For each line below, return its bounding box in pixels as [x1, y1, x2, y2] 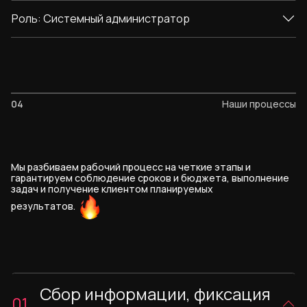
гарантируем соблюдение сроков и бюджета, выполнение [11, 171, 289, 185]
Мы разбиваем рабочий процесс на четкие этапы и [11, 160, 251, 174]
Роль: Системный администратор [12, 10, 190, 26]
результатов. [11, 199, 77, 212]
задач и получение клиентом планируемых [11, 182, 213, 196]
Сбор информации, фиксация [40, 282, 271, 306]
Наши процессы [222, 97, 296, 111]
